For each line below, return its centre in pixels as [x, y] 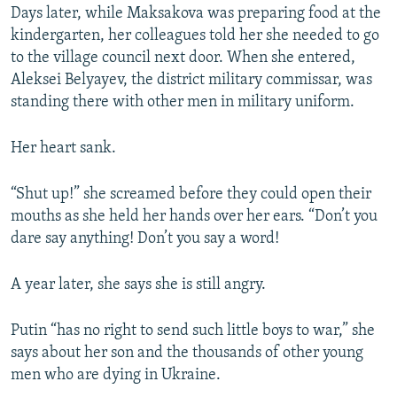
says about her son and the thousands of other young [187, 354]
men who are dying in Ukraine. [116, 376]
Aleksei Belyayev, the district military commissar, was [191, 81]
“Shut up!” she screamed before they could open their [191, 195]
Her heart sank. [63, 149]
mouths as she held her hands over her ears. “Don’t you [194, 217]
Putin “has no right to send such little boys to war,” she [193, 331]
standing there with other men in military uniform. [183, 103]
